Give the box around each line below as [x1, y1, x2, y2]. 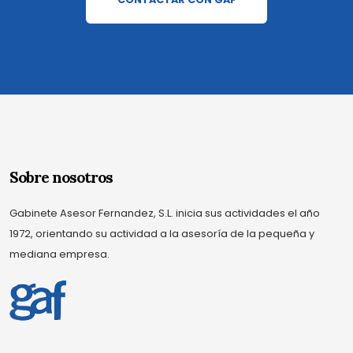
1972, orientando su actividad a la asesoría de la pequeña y [9, 225, 314, 241]
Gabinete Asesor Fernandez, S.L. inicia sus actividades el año [9, 205, 320, 221]
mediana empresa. [9, 246, 110, 262]
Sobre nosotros [9, 167, 113, 187]
